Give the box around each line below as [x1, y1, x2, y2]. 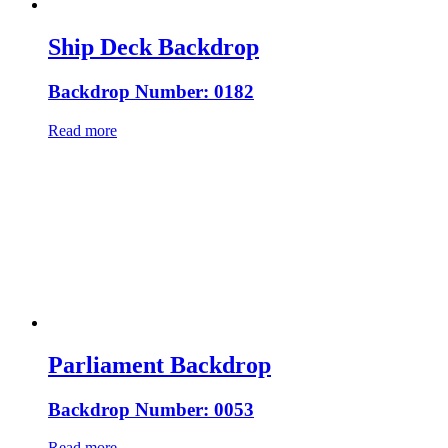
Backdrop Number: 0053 [48, 398, 254, 420]
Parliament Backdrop [48, 351, 271, 378]
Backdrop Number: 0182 [48, 81, 254, 103]
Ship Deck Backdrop [48, 34, 259, 61]
